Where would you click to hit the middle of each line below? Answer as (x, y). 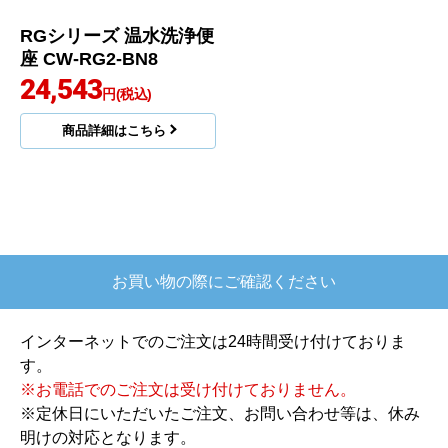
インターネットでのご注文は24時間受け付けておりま (213, 342)
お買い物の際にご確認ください (224, 282)
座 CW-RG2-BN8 (89, 59)
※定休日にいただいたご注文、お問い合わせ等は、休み (220, 414)
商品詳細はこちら (113, 131)
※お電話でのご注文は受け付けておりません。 (188, 390)
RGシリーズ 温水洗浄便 (117, 36)
